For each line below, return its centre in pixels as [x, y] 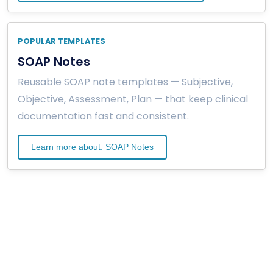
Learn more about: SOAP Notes [92, 147]
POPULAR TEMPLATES [62, 41]
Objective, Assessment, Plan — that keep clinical [133, 99]
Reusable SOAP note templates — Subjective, [125, 82]
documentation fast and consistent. [103, 116]
